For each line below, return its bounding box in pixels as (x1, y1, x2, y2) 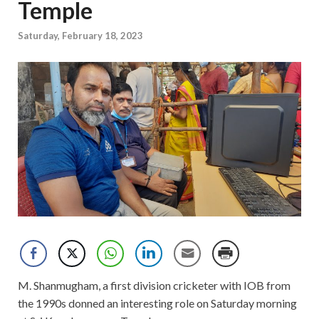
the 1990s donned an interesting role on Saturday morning (18, 296, 297, 310)
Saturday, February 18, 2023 (18, 30, 143, 42)
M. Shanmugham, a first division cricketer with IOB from (18, 278, 291, 292)
